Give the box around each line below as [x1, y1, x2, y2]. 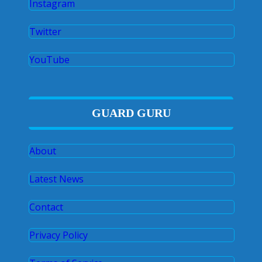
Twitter [29, 25, 61, 38]
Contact [29, 200, 63, 213]
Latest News [29, 172, 84, 185]
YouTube [29, 53, 70, 66]
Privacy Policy [29, 228, 88, 242]
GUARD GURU [91, 106, 171, 119]
